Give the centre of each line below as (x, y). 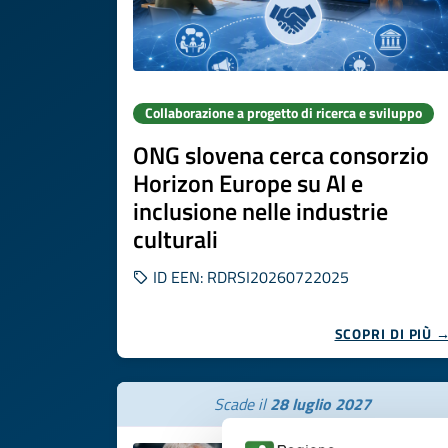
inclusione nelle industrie (260, 211)
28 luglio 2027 (320, 404)
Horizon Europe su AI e (248, 183)
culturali (175, 239)
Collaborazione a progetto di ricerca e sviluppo (283, 113)
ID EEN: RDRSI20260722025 (249, 277)
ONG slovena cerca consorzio (281, 155)
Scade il (241, 404)
